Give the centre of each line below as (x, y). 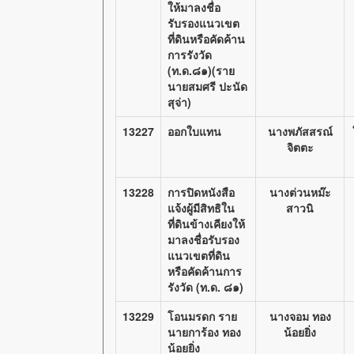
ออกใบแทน (194, 131)
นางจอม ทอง (300, 316)
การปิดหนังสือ (201, 192)
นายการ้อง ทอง (204, 332)
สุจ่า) (179, 102)
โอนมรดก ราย (202, 316)
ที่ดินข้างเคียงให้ (206, 224)
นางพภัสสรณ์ (300, 131)
